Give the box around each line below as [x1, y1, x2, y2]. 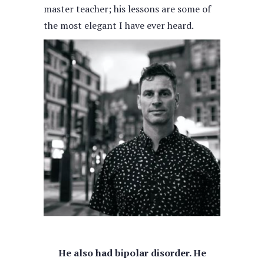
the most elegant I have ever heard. [44, 19, 194, 32]
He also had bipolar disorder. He [58, 246, 206, 259]
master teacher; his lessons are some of [44, 2, 211, 15]
